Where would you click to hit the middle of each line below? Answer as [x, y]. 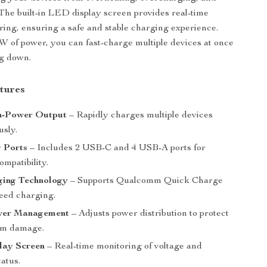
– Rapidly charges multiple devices [140, 116]
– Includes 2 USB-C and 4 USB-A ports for [117, 148]
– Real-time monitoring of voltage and [124, 247]
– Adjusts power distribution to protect [149, 214]
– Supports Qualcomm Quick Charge [146, 181]
